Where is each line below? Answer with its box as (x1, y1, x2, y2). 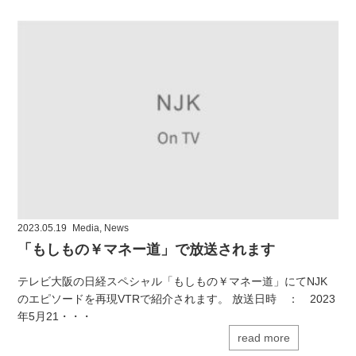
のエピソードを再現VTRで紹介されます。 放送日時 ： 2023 (17, 292, 336, 305)
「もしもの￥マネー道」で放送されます (17, 241, 276, 257)
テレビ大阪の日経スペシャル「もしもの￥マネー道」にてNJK (17, 274, 328, 288)
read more (237, 331, 290, 344)
